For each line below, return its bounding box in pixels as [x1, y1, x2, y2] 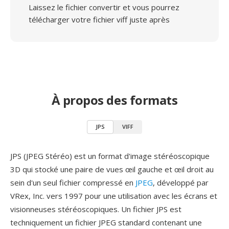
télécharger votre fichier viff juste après [29, 14, 170, 25]
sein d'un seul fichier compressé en [10, 177, 135, 188]
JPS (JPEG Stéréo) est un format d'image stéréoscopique [10, 151, 210, 161]
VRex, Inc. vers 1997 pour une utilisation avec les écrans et [10, 191, 217, 201]
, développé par [153, 177, 209, 188]
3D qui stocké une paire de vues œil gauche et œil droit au [10, 164, 214, 174]
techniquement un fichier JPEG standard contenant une [10, 217, 202, 227]
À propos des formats [51, 91, 178, 108]
